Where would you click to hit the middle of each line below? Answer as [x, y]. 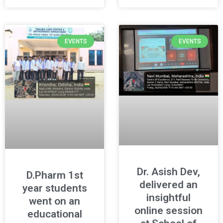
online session [168, 210]
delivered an [168, 184]
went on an [55, 201]
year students [55, 188]
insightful [168, 197]
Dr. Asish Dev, [168, 171]
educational [55, 214]
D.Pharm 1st [55, 175]
